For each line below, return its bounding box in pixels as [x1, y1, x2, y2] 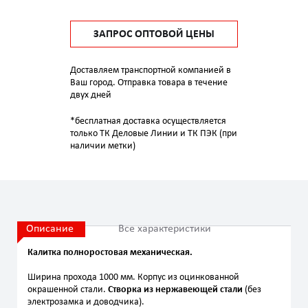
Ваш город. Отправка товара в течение [70, 78, 228, 88]
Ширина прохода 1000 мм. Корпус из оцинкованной [27, 272, 239, 283]
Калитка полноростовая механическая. [27, 247, 195, 258]
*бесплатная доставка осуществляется [70, 116, 226, 126]
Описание [26, 223, 74, 234]
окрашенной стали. [27, 285, 106, 295]
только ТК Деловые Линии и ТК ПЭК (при [70, 129, 237, 139]
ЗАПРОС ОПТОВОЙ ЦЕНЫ [93, 29, 214, 40]
